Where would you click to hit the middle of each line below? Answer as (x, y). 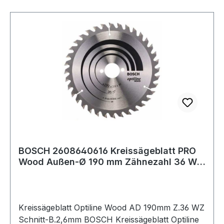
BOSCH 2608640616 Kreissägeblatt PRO (107, 150)
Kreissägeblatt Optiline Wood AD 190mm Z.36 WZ (111, 207)
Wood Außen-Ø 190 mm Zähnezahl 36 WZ (111, 161)
